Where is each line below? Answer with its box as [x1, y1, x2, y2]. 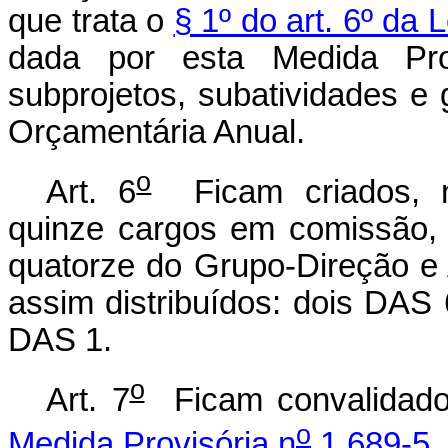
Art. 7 [46, 381, 130, 418]
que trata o [8, 2, 174, 39]
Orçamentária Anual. [8, 113, 305, 150]
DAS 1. [8, 321, 112, 358]
